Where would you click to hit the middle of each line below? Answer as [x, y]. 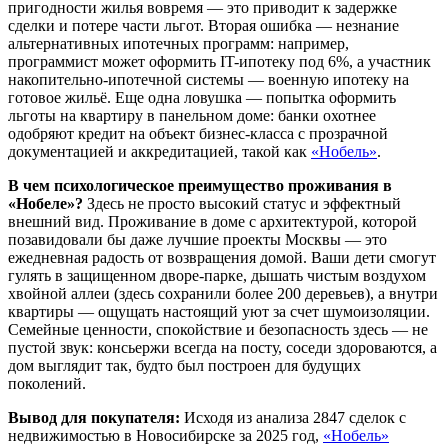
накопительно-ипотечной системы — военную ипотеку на [208, 80]
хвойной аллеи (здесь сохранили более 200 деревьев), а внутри [223, 294]
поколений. [47, 384]
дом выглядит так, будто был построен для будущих [184, 366]
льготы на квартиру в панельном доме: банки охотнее [192, 116]
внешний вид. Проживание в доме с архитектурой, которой [212, 222]
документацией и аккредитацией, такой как [159, 152]
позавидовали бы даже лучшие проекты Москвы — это [197, 240]
